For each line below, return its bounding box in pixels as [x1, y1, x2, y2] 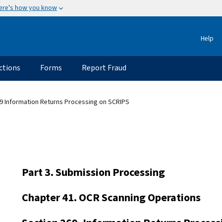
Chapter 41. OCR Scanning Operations [22, 190, 201, 205]
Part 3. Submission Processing [22, 165, 165, 179]
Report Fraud [82, 62, 126, 73]
